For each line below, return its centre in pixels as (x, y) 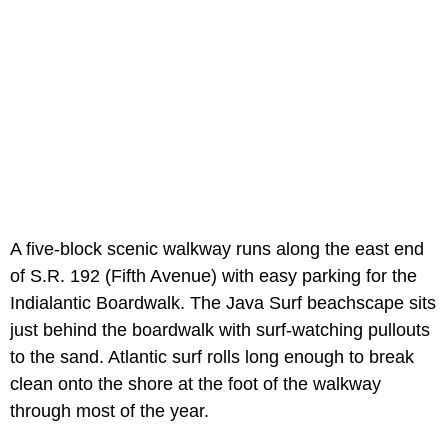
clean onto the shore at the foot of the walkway (195, 383)
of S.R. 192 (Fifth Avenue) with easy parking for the (213, 275)
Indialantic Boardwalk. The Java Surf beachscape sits (223, 302)
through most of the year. (109, 410)
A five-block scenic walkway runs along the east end (217, 248)
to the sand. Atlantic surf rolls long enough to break (212, 356)
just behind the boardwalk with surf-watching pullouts (220, 329)
